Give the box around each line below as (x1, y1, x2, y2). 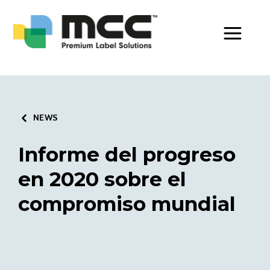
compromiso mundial (18, 192, 236, 216)
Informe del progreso (18, 142, 236, 166)
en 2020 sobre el (18, 167, 186, 191)
